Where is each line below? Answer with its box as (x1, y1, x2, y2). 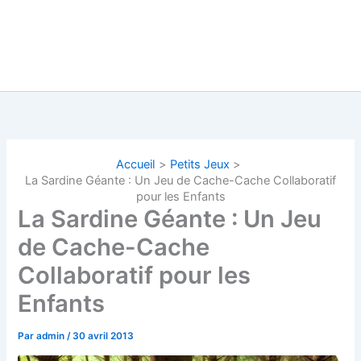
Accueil (116, 157, 156, 172)
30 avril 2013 (73, 330, 135, 342)
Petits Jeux (170, 157, 230, 172)
